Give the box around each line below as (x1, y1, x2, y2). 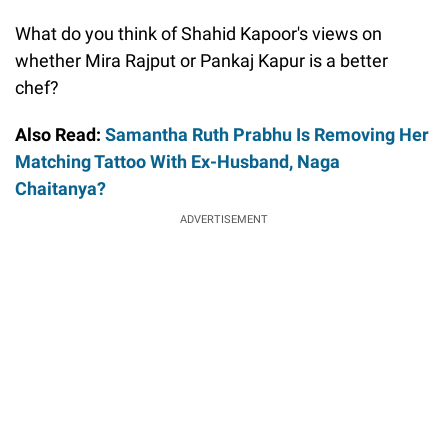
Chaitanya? (15, 177, 106, 199)
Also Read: (15, 123, 101, 145)
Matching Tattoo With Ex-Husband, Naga (15, 150, 340, 172)
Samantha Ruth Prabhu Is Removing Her (101, 123, 429, 145)
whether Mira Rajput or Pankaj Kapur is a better (15, 49, 388, 71)
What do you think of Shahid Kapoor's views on (15, 22, 382, 44)
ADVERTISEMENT (180, 212, 268, 226)
